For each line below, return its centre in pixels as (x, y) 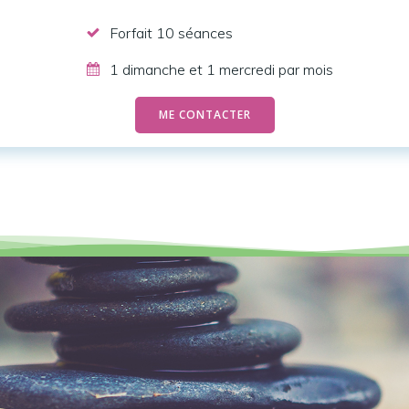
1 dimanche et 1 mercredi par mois (221, 69)
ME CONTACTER (204, 115)
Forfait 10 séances (171, 33)
